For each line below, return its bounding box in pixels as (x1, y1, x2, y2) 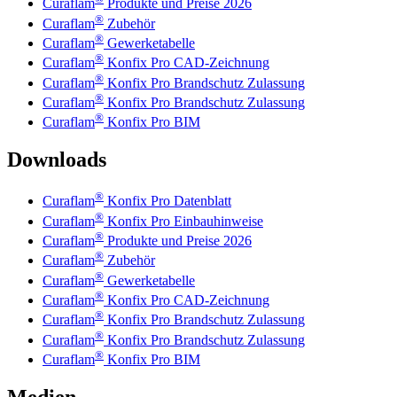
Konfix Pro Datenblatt (104, 193, 231, 209)
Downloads (7, 148, 106, 172)
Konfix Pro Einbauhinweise (104, 213, 263, 229)
